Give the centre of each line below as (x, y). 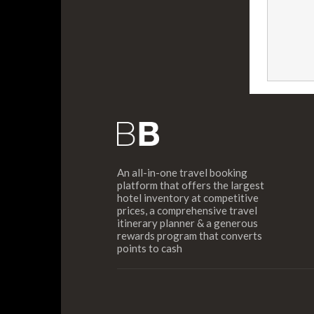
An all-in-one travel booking (182, 172)
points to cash (150, 248)
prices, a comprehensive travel (187, 210)
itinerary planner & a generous (187, 223)
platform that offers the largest (191, 185)
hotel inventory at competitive (188, 197)
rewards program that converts (190, 235)
